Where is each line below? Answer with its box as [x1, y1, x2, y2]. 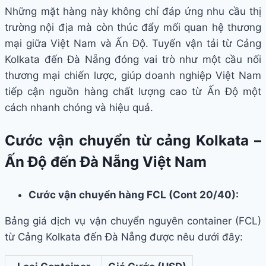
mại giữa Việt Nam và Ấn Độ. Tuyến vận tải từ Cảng [5, 37, 261, 50]
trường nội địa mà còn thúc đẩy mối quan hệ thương [5, 21, 261, 34]
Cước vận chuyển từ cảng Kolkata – [5, 132, 261, 150]
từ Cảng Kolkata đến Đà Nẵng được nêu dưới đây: [5, 231, 243, 243]
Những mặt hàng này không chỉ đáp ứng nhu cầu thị [5, 5, 261, 18]
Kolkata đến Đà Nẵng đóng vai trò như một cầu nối [5, 53, 261, 66]
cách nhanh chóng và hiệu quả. [5, 102, 153, 114]
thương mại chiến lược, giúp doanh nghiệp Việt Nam [5, 69, 261, 82]
